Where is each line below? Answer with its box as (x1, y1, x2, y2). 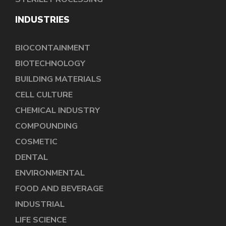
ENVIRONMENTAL (15, 167, 85, 179)
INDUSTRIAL (15, 198, 65, 210)
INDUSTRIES (15, 14, 70, 26)
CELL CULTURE (15, 89, 73, 100)
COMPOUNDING (15, 120, 78, 132)
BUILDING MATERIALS (15, 73, 101, 85)
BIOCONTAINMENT (15, 42, 90, 53)
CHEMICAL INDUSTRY (15, 104, 100, 116)
